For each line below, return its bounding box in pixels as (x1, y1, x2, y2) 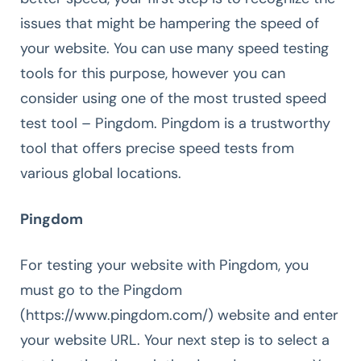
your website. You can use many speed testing (20, 38, 329, 58)
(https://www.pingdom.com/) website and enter (20, 305, 338, 325)
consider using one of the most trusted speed (20, 88, 326, 108)
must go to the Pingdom (20, 280, 182, 300)
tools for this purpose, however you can (20, 63, 285, 83)
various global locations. (20, 163, 181, 183)
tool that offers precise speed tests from (20, 138, 294, 158)
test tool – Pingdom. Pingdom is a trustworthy (20, 113, 330, 133)
